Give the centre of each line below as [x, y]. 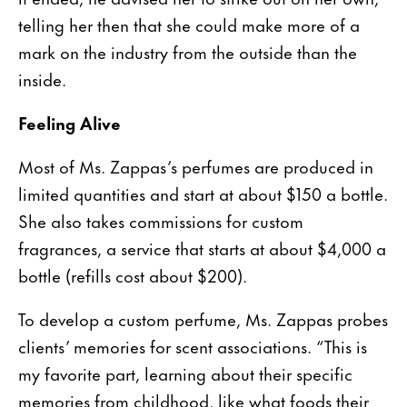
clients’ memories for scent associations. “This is [193, 345]
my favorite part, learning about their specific [185, 372]
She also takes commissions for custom [161, 220]
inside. [42, 78]
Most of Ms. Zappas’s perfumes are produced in [196, 165]
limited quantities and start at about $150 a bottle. [203, 193]
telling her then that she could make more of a [189, 24]
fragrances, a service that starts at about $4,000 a [202, 247]
